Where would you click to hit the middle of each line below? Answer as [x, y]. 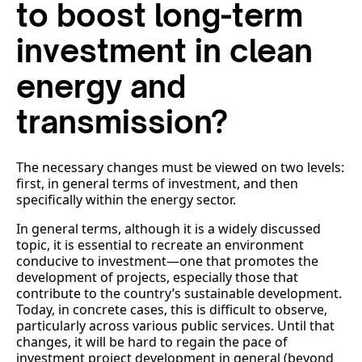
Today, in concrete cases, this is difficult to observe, [172, 310]
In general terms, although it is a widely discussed [168, 229]
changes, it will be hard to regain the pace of [152, 342]
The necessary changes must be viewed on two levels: [180, 168]
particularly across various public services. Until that [175, 326]
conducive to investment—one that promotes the [167, 261]
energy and [101, 86]
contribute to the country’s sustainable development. [179, 294]
